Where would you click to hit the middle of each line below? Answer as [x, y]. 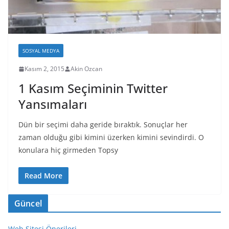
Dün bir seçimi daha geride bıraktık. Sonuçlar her [103, 125]
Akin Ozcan [86, 69]
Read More [43, 176]
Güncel [28, 204]
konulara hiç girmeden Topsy [68, 150]
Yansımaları [53, 104]
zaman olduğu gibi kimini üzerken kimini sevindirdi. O [111, 138]
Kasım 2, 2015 [44, 69]
